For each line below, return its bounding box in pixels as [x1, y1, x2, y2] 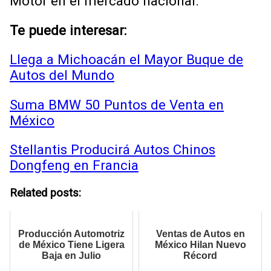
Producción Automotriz [18, 229, 125, 240]
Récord [183, 250, 217, 261]
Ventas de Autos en [155, 229, 245, 240]
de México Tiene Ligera [18, 240, 125, 250]
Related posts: [10, 186, 81, 200]
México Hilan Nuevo [154, 240, 246, 250]
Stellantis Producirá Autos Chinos [10, 142, 215, 157]
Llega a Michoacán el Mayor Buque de [10, 51, 243, 68]
